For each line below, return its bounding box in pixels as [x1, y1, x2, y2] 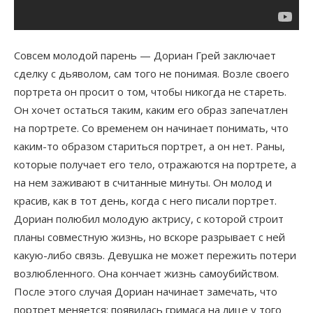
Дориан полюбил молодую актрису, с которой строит [14, 211, 284, 226]
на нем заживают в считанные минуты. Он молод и [14, 175, 272, 189]
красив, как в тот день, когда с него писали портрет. [14, 193, 277, 208]
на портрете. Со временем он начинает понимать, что [14, 120, 289, 135]
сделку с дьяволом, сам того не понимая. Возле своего [14, 66, 289, 80]
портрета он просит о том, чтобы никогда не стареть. [14, 84, 286, 99]
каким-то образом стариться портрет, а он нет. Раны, [14, 138, 285, 153]
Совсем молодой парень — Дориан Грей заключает [14, 48, 276, 62]
